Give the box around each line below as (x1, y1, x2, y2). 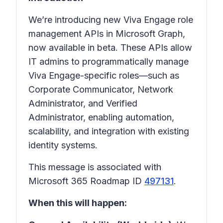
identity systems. (28, 140, 98, 150)
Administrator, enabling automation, (28, 112, 174, 122)
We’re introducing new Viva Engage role (28, 14, 193, 25)
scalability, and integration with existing (28, 126, 189, 136)
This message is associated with (28, 162, 161, 172)
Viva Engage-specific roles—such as (28, 70, 179, 81)
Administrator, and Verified (28, 98, 137, 109)
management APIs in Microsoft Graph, (28, 28, 185, 39)
